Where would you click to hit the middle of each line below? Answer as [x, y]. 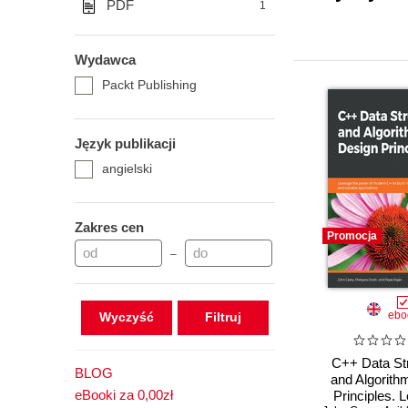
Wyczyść [126, 317]
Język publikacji [125, 143]
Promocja [352, 236]
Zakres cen [109, 227]
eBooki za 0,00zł [124, 395]
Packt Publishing [149, 85]
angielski [127, 168]
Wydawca [105, 60]
